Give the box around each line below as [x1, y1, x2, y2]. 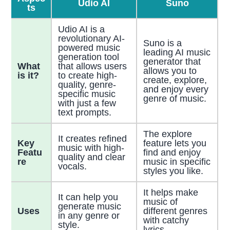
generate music [57, 201, 121, 212]
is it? [17, 70, 39, 81]
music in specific [143, 156, 210, 167]
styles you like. [143, 165, 203, 176]
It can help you [57, 191, 118, 202]
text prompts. [57, 107, 111, 118]
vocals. [57, 161, 87, 171]
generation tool [57, 51, 119, 62]
